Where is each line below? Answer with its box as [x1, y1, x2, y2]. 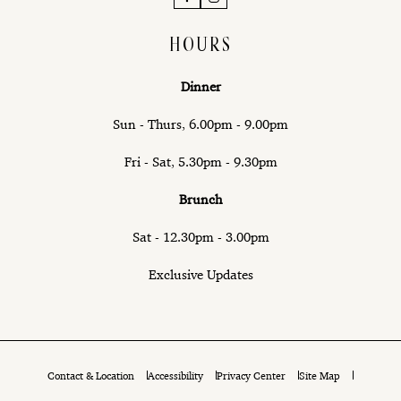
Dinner [180, 77, 221, 95]
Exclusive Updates [148, 265, 253, 283]
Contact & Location [47, 368, 134, 382]
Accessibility [148, 368, 203, 382]
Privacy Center [217, 368, 286, 382]
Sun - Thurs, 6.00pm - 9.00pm [113, 115, 288, 132]
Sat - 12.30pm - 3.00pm [132, 227, 269, 245]
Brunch [179, 190, 222, 208]
